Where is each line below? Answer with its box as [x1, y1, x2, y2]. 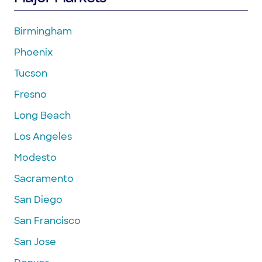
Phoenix [14, 46, 53, 58]
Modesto [14, 151, 57, 164]
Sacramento [14, 172, 74, 185]
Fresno [14, 88, 47, 101]
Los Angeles [14, 130, 72, 143]
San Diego [14, 193, 63, 206]
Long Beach [14, 109, 71, 122]
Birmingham [14, 25, 72, 37]
